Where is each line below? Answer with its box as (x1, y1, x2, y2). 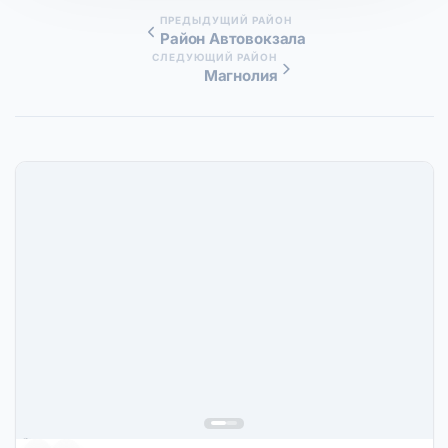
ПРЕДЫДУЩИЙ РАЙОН (160, 14, 293, 27)
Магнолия (203, 66, 278, 86)
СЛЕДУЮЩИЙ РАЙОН (152, 51, 278, 64)
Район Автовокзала (160, 29, 307, 49)
